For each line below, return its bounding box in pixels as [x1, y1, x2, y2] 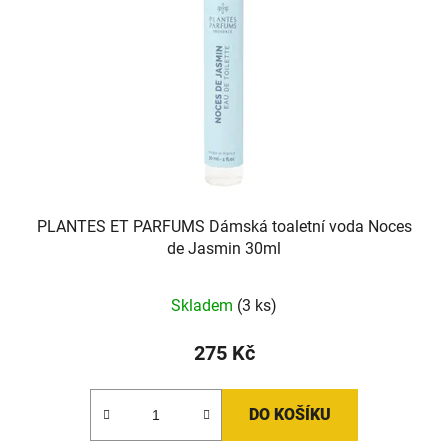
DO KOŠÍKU [249, 404, 331, 424]
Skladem [171, 295, 237, 315]
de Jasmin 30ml [167, 238, 281, 258]
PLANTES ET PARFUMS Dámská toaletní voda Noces [36, 216, 412, 236]
